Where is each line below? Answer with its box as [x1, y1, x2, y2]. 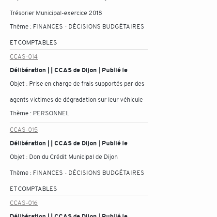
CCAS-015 [10, 125, 38, 134]
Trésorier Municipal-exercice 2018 [10, 9, 102, 17]
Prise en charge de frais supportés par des [29, 79, 144, 88]
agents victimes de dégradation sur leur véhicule [10, 95, 143, 104]
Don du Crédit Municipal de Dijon [29, 153, 118, 161]
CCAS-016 [10, 199, 38, 207]
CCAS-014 [10, 52, 38, 61]
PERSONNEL [33, 109, 69, 117]
